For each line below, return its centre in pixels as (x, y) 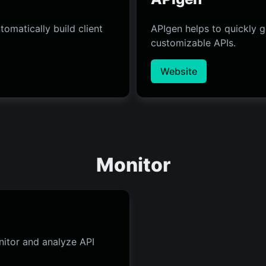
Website (179, 72)
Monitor (133, 165)
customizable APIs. (193, 43)
